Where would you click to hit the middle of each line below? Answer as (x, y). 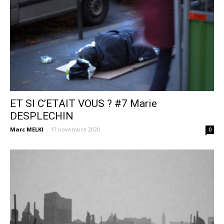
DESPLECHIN (42, 116)
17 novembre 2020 (75, 129)
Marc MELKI (27, 129)
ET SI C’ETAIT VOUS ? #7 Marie (83, 103)
